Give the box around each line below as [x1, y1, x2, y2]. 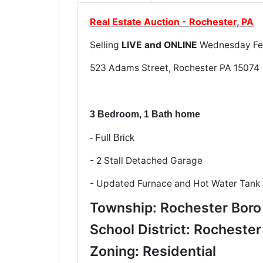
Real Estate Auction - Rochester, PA [90, 16, 254, 28]
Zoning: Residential [90, 243, 216, 260]
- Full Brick [90, 133, 134, 143]
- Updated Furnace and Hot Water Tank [90, 178, 260, 190]
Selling [90, 39, 122, 51]
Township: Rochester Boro [90, 200, 261, 217]
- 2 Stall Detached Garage [90, 155, 203, 167]
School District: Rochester [90, 221, 261, 238]
